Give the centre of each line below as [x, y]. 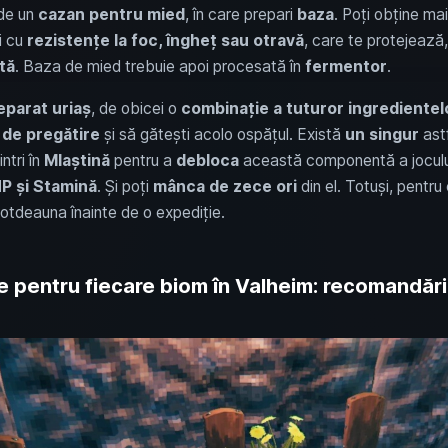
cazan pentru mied [111, 14]
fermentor [345, 66]
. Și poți [124, 186]
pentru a [142, 160]
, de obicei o [135, 108]
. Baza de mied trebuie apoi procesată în [159, 66]
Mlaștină [76, 160]
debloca [207, 160]
